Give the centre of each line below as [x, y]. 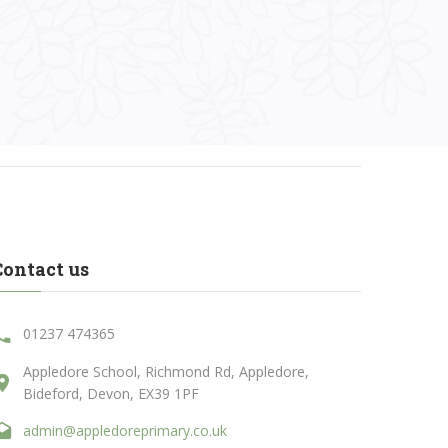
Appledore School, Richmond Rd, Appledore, [166, 371]
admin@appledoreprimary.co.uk [125, 431]
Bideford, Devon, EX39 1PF [111, 393]
